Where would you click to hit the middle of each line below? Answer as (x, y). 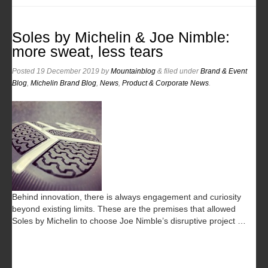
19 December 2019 (68, 71)
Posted (24, 71)
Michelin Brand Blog (63, 83)
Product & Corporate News (165, 83)
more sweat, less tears (88, 51)
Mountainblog (133, 71)
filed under (181, 71)
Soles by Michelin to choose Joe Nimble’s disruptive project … (129, 220)
